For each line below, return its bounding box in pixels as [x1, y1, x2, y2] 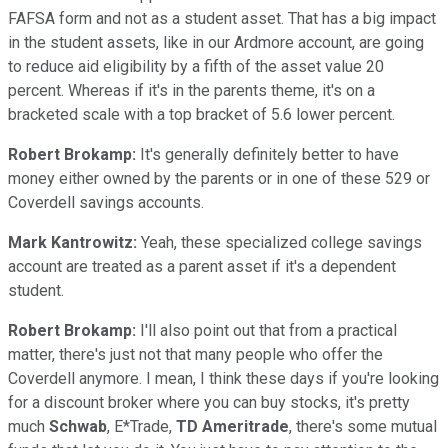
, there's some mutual [289, 416, 437, 436]
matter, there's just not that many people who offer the [8, 344, 383, 364]
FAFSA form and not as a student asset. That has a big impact [8, 8, 436, 28]
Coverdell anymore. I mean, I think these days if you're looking [8, 368, 439, 388]
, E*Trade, [107, 416, 176, 436]
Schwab [49, 416, 107, 436]
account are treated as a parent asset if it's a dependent [8, 256, 396, 276]
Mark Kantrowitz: [8, 232, 137, 252]
